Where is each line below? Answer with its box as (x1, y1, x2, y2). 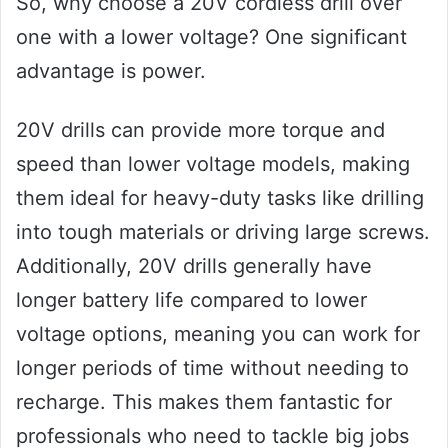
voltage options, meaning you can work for (16, 321, 420, 346)
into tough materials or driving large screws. (16, 219, 430, 244)
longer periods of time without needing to (16, 355, 409, 380)
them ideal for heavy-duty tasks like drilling (16, 185, 424, 210)
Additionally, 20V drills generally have (16, 253, 372, 278)
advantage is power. (16, 58, 206, 83)
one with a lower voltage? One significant (16, 24, 407, 49)
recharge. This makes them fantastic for (16, 389, 392, 414)
